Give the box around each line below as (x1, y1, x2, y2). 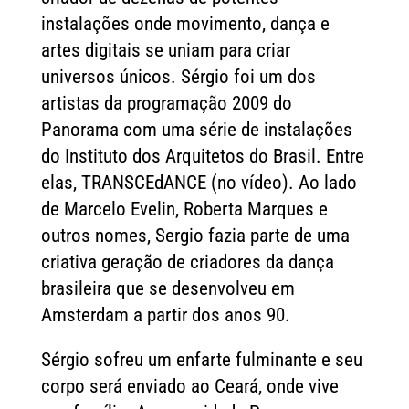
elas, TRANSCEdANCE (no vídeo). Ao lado (40, 172, 357, 194)
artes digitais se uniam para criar (40, 39, 290, 62)
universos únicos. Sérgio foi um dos (40, 66, 316, 89)
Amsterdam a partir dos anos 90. (40, 304, 290, 327)
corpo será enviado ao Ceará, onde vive (40, 375, 339, 398)
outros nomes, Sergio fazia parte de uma (40, 225, 350, 247)
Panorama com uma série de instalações (40, 119, 352, 142)
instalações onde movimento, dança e (40, 13, 330, 36)
